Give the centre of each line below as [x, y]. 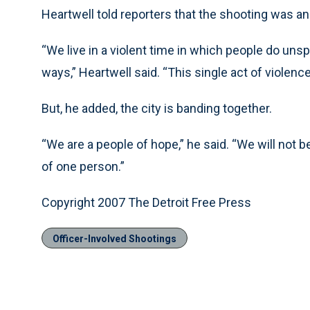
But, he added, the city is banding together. [157, 108]
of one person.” [83, 166]
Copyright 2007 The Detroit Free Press [146, 202]
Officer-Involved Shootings [115, 239]
